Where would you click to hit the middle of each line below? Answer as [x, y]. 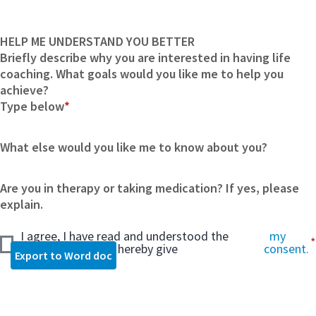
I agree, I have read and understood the [124, 236]
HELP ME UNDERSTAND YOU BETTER [102, 41]
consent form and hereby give [99, 249]
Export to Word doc [63, 255]
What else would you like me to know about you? [139, 147]
